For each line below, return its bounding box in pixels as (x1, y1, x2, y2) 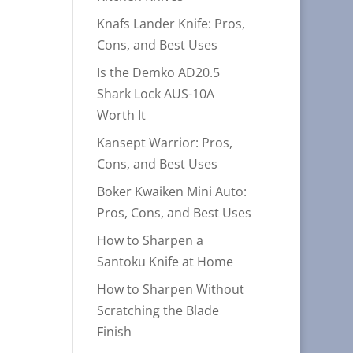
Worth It (97, 106, 147, 124)
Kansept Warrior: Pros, (97, 134, 233, 151)
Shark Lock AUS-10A (97, 85, 215, 102)
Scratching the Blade (97, 302, 220, 319)
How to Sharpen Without (97, 281, 245, 298)
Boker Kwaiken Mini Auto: (97, 183, 247, 200)
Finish (97, 323, 132, 340)
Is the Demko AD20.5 (97, 64, 221, 81)
